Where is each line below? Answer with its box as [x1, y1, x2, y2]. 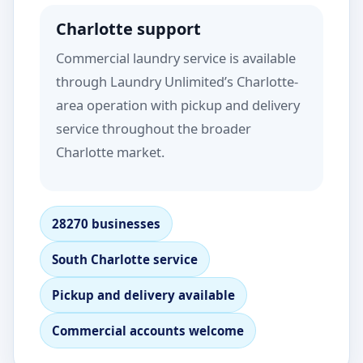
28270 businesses [52, 216, 160, 232]
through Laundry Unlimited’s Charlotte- [56, 72, 298, 91]
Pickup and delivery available [52, 287, 235, 303]
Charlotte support [56, 18, 201, 40]
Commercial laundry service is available [56, 49, 296, 67]
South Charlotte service [52, 251, 198, 267]
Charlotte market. [56, 143, 164, 161]
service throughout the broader [56, 119, 251, 138]
